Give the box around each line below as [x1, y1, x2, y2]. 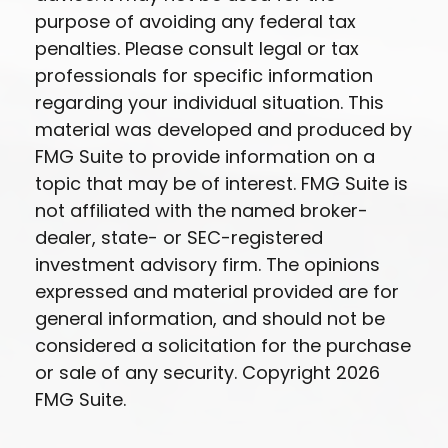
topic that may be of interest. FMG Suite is [35, 171, 408, 196]
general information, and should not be [35, 306, 385, 331]
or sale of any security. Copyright [35, 360, 336, 385]
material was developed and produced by [35, 117, 412, 142]
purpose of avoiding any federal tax [35, 9, 356, 34]
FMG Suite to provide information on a [35, 144, 375, 169]
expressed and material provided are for [35, 279, 399, 304]
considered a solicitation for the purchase [35, 333, 411, 358]
